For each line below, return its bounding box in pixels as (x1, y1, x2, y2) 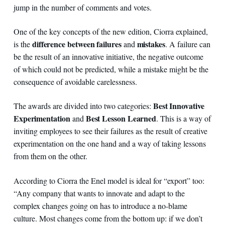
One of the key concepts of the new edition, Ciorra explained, (13, 26, 208, 37)
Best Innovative (153, 100, 204, 112)
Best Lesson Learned (85, 113, 157, 125)
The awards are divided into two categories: (13, 100, 153, 111)
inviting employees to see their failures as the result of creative (13, 126, 207, 137)
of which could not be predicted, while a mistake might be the (13, 64, 208, 75)
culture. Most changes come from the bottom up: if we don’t (13, 212, 202, 223)
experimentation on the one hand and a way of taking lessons (13, 138, 206, 149)
